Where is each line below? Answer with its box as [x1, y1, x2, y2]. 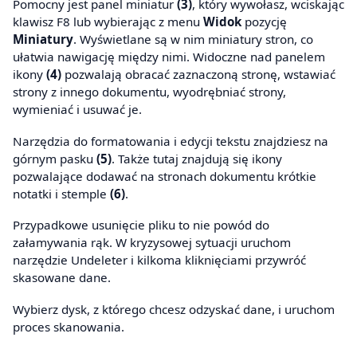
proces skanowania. [13, 318, 124, 335]
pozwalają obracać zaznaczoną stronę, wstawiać [61, 66, 335, 83]
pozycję [241, 14, 287, 30]
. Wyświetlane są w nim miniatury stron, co [73, 31, 313, 48]
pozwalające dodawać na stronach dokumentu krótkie [13, 167, 316, 184]
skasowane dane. [13, 269, 111, 286]
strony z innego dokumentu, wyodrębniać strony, [13, 84, 286, 100]
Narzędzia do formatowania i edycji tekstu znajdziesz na [13, 132, 328, 149]
